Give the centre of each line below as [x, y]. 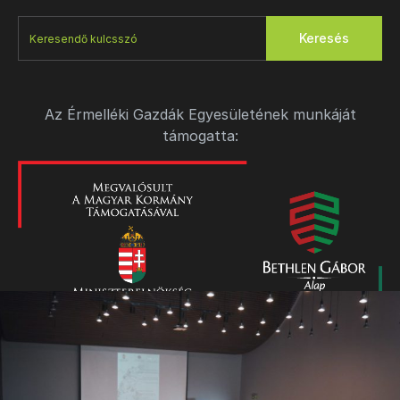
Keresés [324, 38]
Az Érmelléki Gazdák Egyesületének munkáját [200, 114]
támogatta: [200, 136]
